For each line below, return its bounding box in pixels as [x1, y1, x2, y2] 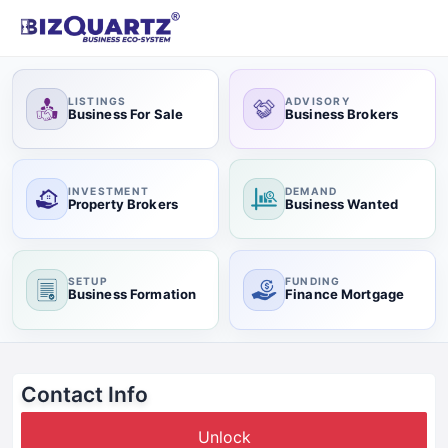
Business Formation [67, 286, 197, 303]
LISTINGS [67, 94, 127, 107]
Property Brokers [67, 195, 178, 212]
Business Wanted [284, 195, 398, 212]
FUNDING [284, 275, 341, 288]
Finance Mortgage [284, 286, 405, 303]
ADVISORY [284, 94, 350, 107]
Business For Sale [67, 105, 184, 122]
